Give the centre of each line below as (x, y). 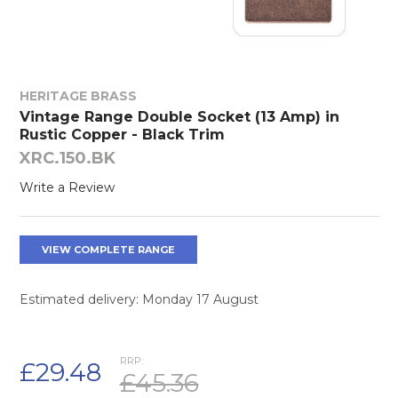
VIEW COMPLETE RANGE (108, 249)
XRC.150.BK (67, 158)
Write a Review (67, 187)
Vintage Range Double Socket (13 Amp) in (179, 116)
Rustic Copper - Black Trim (122, 134)
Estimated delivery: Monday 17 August (139, 299)
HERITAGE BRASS (78, 96)
